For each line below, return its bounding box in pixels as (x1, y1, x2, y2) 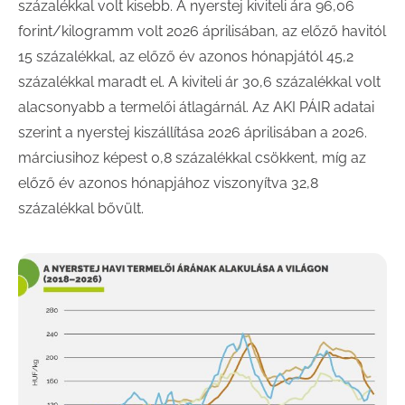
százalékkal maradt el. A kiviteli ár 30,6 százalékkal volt (18, 73, 381, 90)
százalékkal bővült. (18, 200, 144, 217)
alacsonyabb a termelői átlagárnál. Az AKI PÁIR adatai (18, 99, 374, 116)
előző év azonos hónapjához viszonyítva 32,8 (18, 174, 318, 192)
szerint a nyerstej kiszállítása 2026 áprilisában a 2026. (18, 124, 367, 141)
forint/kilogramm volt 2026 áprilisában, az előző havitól (18, 23, 386, 40)
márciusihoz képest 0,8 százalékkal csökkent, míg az (18, 149, 366, 166)
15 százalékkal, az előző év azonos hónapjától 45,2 (18, 48, 353, 65)
